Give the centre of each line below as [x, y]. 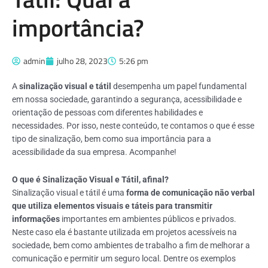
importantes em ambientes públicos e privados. [148, 219]
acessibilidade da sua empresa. [71, 152]
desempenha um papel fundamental [179, 86]
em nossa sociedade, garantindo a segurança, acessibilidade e [127, 99]
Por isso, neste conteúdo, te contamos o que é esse [160, 126]
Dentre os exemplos [200, 258]
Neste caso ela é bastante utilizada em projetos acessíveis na [124, 232]
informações [36, 219]
